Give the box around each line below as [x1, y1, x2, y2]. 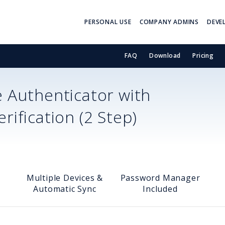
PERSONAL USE [84, 18, 132, 26]
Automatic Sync [33, 183, 96, 194]
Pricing [192, 51, 214, 60]
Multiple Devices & [26, 172, 103, 183]
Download [149, 51, 181, 60]
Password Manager [120, 172, 200, 183]
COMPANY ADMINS [139, 18, 199, 26]
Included [143, 183, 178, 194]
